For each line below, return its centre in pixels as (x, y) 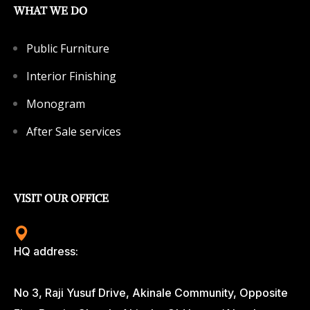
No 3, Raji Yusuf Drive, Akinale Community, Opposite (151, 293)
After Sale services (74, 132)
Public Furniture (68, 49)
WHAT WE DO (51, 11)
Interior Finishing (71, 76)
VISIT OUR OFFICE (61, 198)
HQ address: (46, 252)
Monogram (56, 104)
